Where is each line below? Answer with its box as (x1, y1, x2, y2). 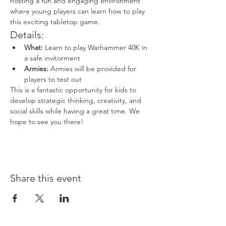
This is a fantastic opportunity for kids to (10, 85, 138, 95)
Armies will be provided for (48, 64, 138, 74)
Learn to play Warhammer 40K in (43, 43, 149, 52)
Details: (10, 29, 44, 41)
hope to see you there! (10, 117, 83, 127)
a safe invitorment (24, 53, 80, 63)
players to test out (24, 75, 82, 84)
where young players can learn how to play (10, 7, 147, 16)
